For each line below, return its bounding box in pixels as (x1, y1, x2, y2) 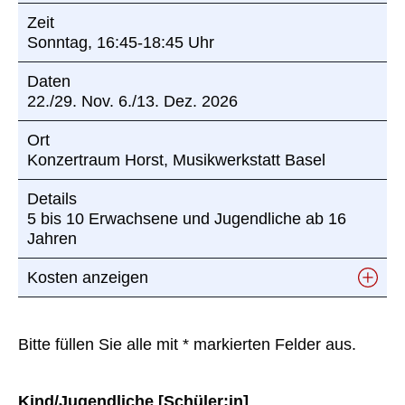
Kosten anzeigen (27, 268, 148, 287)
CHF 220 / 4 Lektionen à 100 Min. (27, 297, 270, 316)
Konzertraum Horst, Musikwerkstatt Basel (27, 150, 325, 169)
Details (27, 189, 77, 208)
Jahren (27, 229, 77, 248)
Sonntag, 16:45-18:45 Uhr (27, 33, 214, 52)
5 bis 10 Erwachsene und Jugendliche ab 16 (27, 209, 346, 228)
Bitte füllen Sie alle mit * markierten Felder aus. (18, 334, 356, 353)
